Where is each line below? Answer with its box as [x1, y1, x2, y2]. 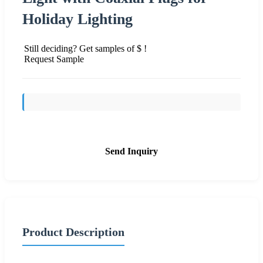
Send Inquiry [105, 146, 158, 156]
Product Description [22, 225, 124, 238]
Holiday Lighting [22, 10, 133, 28]
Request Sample [24, 53, 84, 64]
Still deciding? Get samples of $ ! [24, 43, 147, 53]
